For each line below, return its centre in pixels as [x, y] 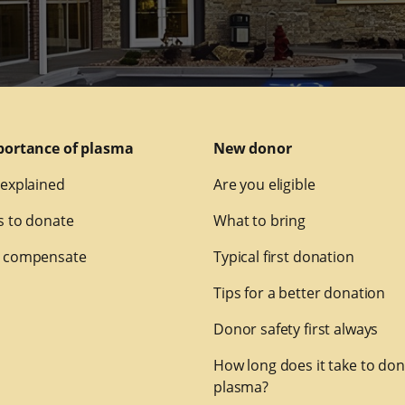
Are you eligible [264, 185]
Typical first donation [283, 257]
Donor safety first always [296, 330]
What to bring [259, 221]
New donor [252, 149]
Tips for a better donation [299, 293]
